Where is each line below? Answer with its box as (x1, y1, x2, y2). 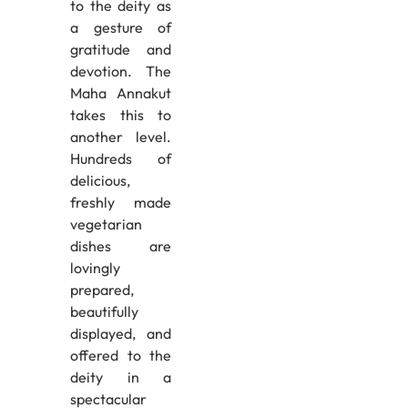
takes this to (69, 105, 172, 124)
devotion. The (69, 61, 172, 80)
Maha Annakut (69, 83, 172, 102)
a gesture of (69, 17, 172, 36)
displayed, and (69, 323, 172, 342)
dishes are (69, 236, 172, 255)
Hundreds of (69, 148, 172, 168)
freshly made (69, 192, 172, 211)
